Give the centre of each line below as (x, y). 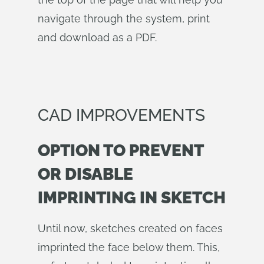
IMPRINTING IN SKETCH (132, 198)
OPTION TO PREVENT (121, 151)
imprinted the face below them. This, (129, 247)
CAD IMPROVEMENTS (121, 115)
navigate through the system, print (124, 19)
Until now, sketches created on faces (130, 228)
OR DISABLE (85, 174)
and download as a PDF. (97, 37)
